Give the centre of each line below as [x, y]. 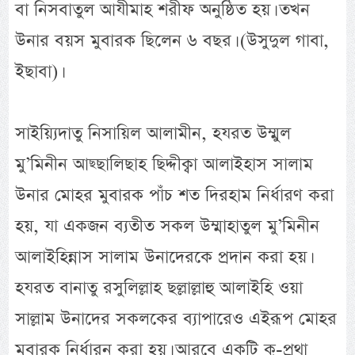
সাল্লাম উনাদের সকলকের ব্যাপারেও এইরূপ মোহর [176, 319]
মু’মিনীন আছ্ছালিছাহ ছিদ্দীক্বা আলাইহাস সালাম [164, 165]
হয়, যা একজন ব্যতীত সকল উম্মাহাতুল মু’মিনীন [168, 227]
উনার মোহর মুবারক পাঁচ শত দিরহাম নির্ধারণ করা [175, 196]
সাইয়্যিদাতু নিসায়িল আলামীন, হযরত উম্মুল [153, 134]
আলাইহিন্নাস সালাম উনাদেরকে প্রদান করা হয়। [163, 258]
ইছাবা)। [38, 72]
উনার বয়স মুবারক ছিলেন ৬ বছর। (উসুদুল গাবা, [172, 41]
